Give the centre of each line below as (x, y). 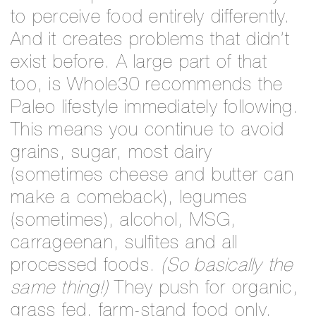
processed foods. (86, 266)
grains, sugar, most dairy (112, 153)
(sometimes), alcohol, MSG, (124, 221)
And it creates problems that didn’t (150, 41)
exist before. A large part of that (139, 63)
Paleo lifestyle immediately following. (155, 108)
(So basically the (227, 266)
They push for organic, (206, 289)
